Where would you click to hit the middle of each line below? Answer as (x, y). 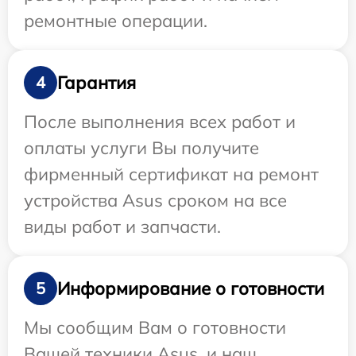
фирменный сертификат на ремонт (171, 174)
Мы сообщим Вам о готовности (155, 328)
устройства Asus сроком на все (155, 201)
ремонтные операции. (116, 21)
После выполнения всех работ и (160, 122)
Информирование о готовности (191, 288)
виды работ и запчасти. (122, 227)
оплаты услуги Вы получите (141, 148)
